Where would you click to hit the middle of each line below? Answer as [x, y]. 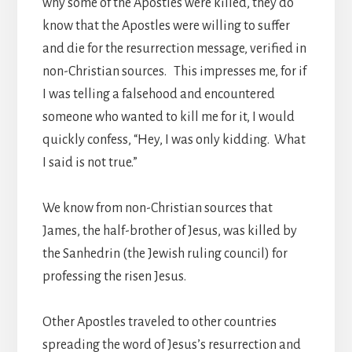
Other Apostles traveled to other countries [159, 322]
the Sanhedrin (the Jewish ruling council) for [165, 253]
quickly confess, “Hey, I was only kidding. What [174, 139]
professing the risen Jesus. [117, 276]
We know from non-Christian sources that [157, 208]
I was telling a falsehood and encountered [158, 94]
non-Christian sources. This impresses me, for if [174, 71]
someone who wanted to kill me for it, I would [168, 117]
